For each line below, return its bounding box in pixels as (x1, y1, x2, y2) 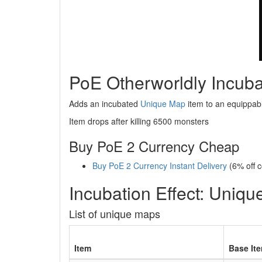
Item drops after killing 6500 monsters (69, 115, 209, 127)
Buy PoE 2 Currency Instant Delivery (92, 160, 227, 172)
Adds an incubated (69, 98, 140, 110)
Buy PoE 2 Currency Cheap (69, 136, 239, 157)
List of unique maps (69, 206, 160, 222)
